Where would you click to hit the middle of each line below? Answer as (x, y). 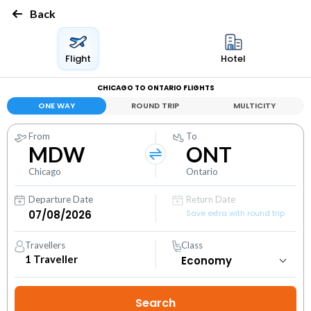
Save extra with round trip (236, 213)
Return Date (211, 199)
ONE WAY (56, 106)
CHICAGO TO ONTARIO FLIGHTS (155, 88)
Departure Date (61, 199)
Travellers (45, 245)
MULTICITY (255, 106)
